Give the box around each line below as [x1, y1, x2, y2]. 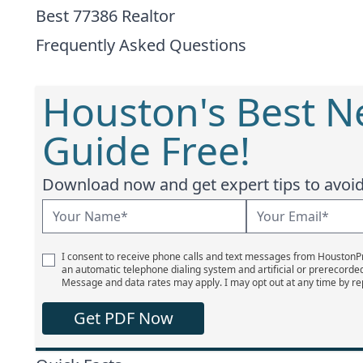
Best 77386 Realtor [36, 4, 175, 27]
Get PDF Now [73, 306, 173, 329]
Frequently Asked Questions [36, 33, 246, 56]
